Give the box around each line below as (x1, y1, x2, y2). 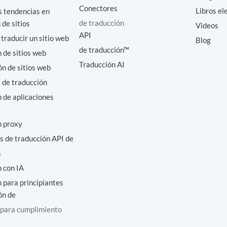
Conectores (79, 4, 118, 13)
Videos (195, 21, 218, 30)
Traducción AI (79, 60, 125, 69)
